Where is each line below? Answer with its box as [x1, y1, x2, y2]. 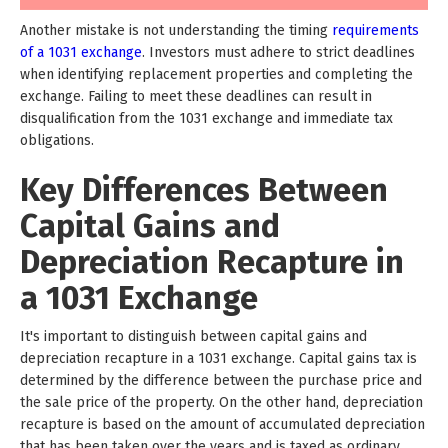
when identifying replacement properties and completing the [20, 65, 413, 83]
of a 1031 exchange [20, 43, 142, 61]
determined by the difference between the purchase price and [20, 371, 422, 389]
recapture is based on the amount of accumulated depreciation [20, 415, 425, 433]
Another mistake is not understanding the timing [20, 21, 332, 39]
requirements [332, 21, 419, 39]
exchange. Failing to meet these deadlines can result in [20, 87, 372, 105]
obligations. [20, 131, 94, 149]
